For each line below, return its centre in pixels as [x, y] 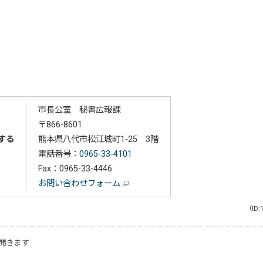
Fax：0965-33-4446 [75, 168]
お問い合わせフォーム [80, 183]
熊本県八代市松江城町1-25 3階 [98, 139]
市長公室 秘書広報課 [79, 110]
